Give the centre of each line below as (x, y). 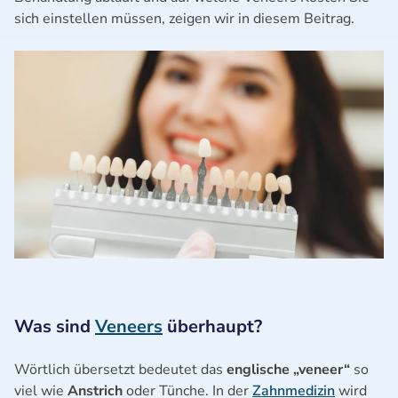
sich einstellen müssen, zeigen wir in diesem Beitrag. (184, 19)
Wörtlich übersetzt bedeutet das (120, 369)
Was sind (55, 326)
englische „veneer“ (288, 369)
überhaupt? (212, 326)
